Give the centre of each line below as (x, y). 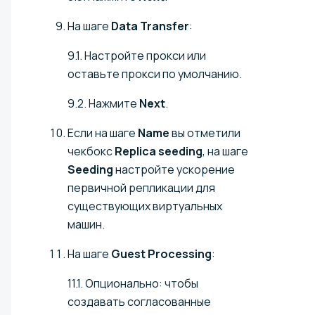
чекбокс (91, 152)
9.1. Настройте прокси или (137, 56)
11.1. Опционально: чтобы (133, 284)
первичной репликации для (141, 188)
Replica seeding (159, 152)
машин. (86, 225)
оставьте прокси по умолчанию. (155, 74)
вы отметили (205, 133)
